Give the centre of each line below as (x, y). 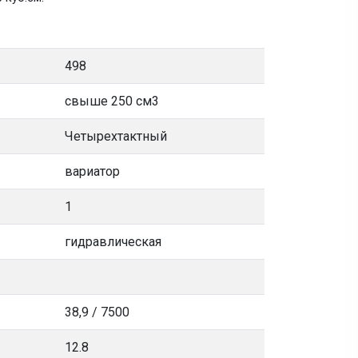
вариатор (92, 171)
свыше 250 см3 (112, 101)
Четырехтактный (116, 136)
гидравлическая (113, 242)
